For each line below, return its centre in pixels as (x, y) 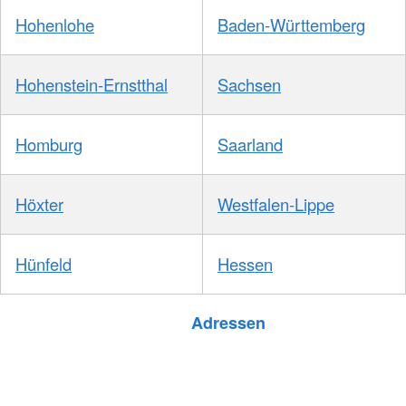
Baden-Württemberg (291, 24)
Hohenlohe (55, 24)
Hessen (245, 263)
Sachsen (249, 84)
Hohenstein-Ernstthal (92, 84)
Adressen (228, 322)
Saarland (250, 144)
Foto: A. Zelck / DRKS (106, 312)
